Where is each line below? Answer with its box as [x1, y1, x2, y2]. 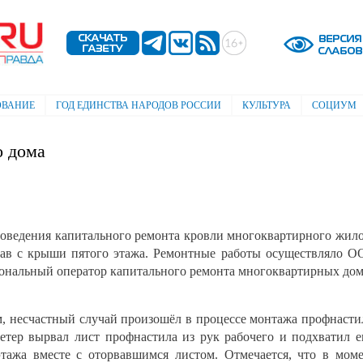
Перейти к [135, 3, 177, 15]
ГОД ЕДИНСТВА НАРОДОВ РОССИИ [56, 100, 221, 112]
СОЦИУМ [312, 100, 357, 112]
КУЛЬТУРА [242, 100, 291, 112]
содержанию [135, 36, 186, 47]
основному [135, 19, 180, 31]
